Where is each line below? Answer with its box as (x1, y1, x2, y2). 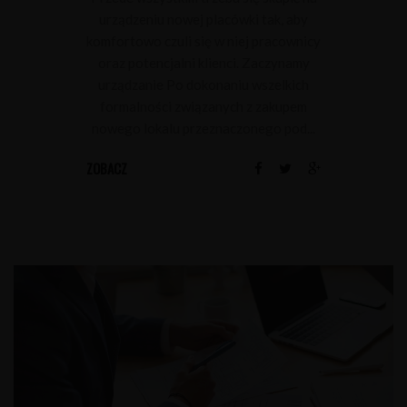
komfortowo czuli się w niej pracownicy (86, 33, 321, 50)
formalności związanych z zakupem (100, 98, 307, 115)
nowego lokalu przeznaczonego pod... (92, 120, 315, 137)
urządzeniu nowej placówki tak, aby (99, 11, 308, 28)
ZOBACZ (86, 158, 127, 179)
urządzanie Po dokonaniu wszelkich (98, 76, 309, 94)
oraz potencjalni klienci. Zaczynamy (97, 55, 310, 72)
